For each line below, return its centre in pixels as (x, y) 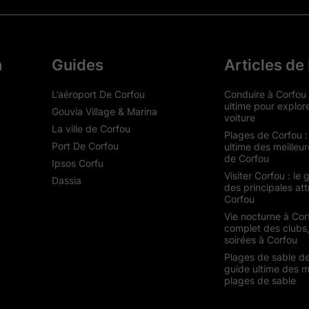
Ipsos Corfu (77, 163)
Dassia (66, 180)
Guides (77, 64)
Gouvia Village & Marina (104, 111)
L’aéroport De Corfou (98, 94)
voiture (239, 117)
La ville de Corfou (91, 128)
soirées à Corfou (260, 239)
